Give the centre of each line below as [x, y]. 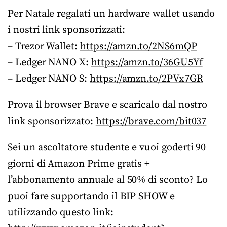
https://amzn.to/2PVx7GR [146, 79]
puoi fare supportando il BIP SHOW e [91, 196]
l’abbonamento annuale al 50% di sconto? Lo [108, 180]
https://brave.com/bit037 [151, 121]
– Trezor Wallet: [44, 46]
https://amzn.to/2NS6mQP [138, 46]
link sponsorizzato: [52, 121]
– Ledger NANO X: [49, 63]
